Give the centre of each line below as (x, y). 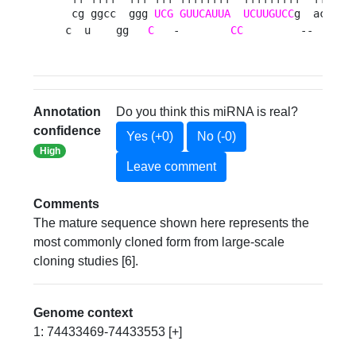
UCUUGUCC (269, 14)
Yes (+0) (149, 137)
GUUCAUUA (205, 14)
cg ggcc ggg (110, 14)
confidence (68, 131)
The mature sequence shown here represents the (172, 223)
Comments (67, 204)
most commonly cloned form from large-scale (159, 242)
